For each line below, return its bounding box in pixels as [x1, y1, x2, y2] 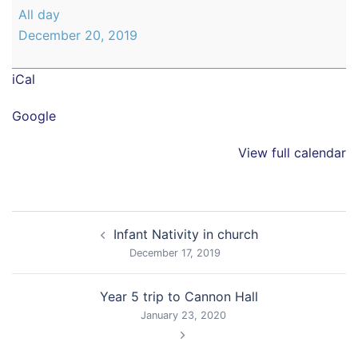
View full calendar [238, 145, 346, 161]
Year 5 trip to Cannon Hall [100, 288, 258, 304]
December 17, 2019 [129, 247, 221, 259]
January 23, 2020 [140, 309, 226, 321]
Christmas [11, 20, 72, 36]
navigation [11, 232, 109, 255]
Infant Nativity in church [113, 226, 258, 242]
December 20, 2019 [18, 27, 137, 43]
